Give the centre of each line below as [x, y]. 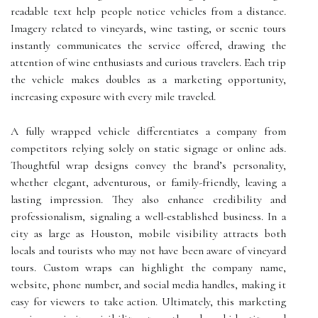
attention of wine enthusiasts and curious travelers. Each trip [148, 62]
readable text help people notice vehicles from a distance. [148, 11]
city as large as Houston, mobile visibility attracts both [148, 234]
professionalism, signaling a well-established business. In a [148, 216]
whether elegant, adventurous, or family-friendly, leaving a [148, 182]
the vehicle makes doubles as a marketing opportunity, [148, 79]
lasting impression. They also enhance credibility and [148, 199]
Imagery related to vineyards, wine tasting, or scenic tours [148, 28]
